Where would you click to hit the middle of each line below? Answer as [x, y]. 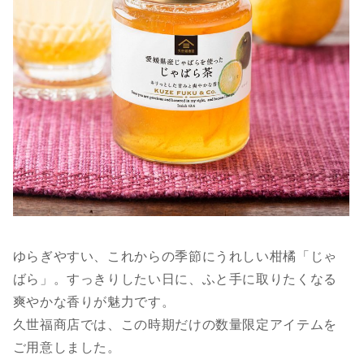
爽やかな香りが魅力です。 [94, 301]
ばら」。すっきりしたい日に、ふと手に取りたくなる [175, 279]
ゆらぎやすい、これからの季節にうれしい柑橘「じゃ [175, 256]
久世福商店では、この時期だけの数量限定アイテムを [175, 324]
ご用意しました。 [67, 347]
